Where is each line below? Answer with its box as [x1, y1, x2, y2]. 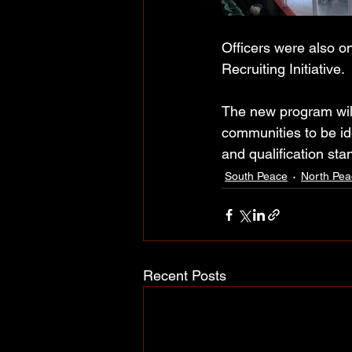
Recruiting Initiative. [222, 60, 349, 78]
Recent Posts [143, 267, 226, 284]
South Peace [225, 169, 288, 182]
